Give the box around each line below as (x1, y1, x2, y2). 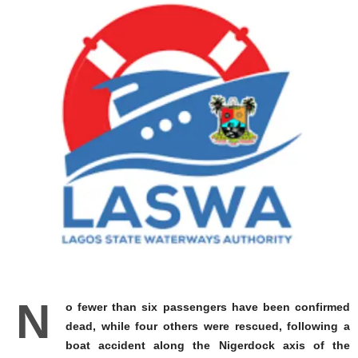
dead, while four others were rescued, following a (66, 319, 350, 332)
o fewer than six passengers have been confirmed (66, 300, 350, 313)
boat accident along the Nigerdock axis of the (66, 338, 350, 352)
